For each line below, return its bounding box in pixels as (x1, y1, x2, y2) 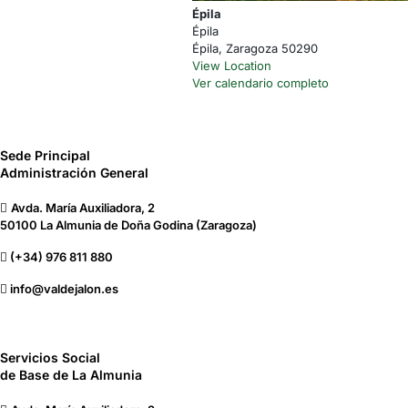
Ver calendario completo (191, 75, 329, 90)
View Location (191, 57, 271, 73)
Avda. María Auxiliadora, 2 (11, 199, 155, 215)
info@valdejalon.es (10, 280, 118, 296)
